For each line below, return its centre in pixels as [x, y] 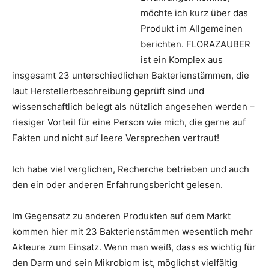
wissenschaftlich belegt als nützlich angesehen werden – [133, 107]
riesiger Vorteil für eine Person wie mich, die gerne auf [129, 122]
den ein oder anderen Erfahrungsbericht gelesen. [117, 185]
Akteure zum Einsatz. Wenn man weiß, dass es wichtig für [134, 247]
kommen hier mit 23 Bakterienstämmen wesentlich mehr [132, 232]
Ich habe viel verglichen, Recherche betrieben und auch [131, 169]
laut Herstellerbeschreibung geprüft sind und [108, 91]
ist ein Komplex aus [182, 60]
